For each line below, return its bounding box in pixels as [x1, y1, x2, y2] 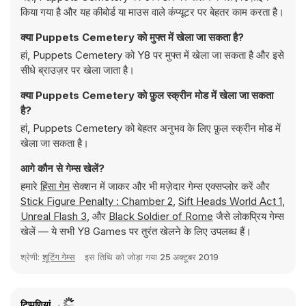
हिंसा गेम [40, 180, 70, 193]
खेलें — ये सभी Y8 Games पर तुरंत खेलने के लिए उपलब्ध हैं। [20, 225, 251, 238]
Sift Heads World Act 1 [178, 195, 282, 208]
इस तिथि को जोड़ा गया [85, 251, 160, 262]
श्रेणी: [20, 251, 42, 262]
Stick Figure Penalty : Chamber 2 [20, 195, 173, 208]
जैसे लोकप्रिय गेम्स [213, 210, 284, 223]
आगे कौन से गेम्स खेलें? [20, 162, 105, 175]
